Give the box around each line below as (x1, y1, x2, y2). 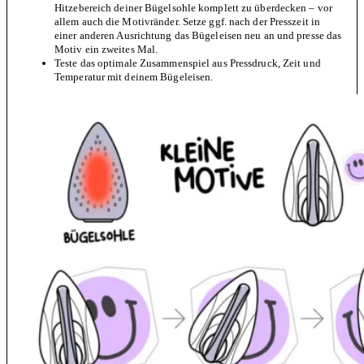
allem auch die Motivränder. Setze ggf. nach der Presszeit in (54, 15, 321, 28)
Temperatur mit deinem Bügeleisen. (54, 70, 214, 83)
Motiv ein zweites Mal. (54, 42, 158, 55)
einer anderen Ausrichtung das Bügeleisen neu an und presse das (54, 28, 342, 41)
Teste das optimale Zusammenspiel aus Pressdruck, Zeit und (54, 56, 321, 69)
